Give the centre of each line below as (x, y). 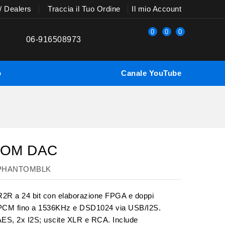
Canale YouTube (151, 73)
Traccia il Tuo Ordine (84, 9)
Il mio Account (156, 9)
